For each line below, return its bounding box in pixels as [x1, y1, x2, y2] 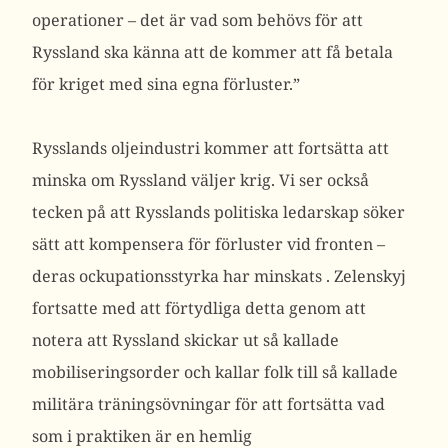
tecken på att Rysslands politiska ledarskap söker [32, 201, 405, 223]
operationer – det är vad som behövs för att [32, 9, 363, 31]
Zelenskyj [334, 265, 406, 287]
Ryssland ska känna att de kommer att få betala [32, 41, 393, 63]
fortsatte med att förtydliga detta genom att [32, 297, 366, 319]
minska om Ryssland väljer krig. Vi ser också [32, 169, 369, 191]
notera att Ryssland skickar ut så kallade [32, 329, 339, 351]
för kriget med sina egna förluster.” [32, 73, 300, 95]
